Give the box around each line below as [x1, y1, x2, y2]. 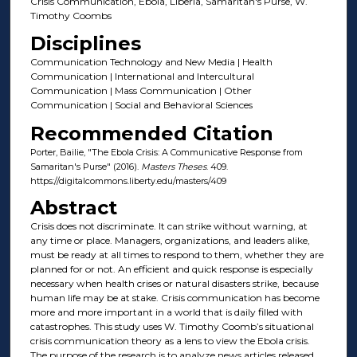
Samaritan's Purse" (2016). [29, 160, 141, 172]
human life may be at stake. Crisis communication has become [29, 292, 320, 304]
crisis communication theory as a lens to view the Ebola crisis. [29, 335, 310, 347]
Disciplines [29, 32, 141, 56]
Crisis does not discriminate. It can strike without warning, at [29, 220, 308, 233]
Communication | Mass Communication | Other [29, 84, 252, 97]
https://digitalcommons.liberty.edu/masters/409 [29, 175, 226, 186]
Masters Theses [140, 160, 206, 172]
